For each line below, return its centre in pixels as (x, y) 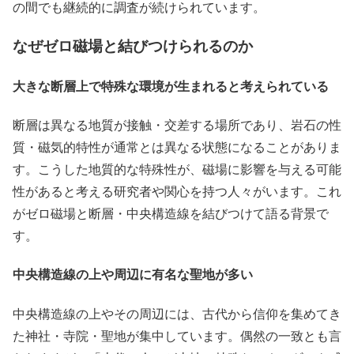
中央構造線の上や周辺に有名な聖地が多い (133, 274)
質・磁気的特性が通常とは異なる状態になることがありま (177, 147)
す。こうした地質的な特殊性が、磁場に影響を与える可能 (177, 169)
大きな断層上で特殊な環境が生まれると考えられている (171, 85)
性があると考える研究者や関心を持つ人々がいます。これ (177, 191)
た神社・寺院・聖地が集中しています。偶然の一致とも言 (177, 335)
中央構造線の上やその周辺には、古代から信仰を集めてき (177, 313)
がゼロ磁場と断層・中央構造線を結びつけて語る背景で (171, 213)
